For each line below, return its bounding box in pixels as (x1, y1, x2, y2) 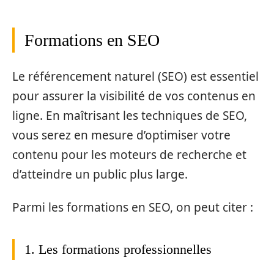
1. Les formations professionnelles (24, 242, 212, 257)
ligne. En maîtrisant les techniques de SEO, (12, 107, 247, 124)
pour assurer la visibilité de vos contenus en (12, 87, 256, 104)
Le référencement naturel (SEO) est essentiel (12, 68, 259, 84)
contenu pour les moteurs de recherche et (12, 146, 246, 163)
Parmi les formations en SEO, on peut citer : (12, 199, 253, 216)
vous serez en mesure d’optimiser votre (12, 127, 231, 143)
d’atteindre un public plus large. (12, 166, 188, 182)
